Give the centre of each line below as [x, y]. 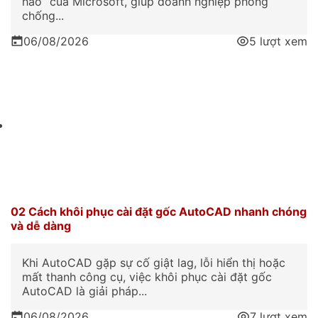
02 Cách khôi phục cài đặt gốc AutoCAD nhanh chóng [159, 211]
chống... [43, 16]
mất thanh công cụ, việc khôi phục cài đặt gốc [147, 276]
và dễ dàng [41, 225]
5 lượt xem [278, 42]
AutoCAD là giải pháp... [84, 291]
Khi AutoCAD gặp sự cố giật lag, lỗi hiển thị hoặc [154, 262]
